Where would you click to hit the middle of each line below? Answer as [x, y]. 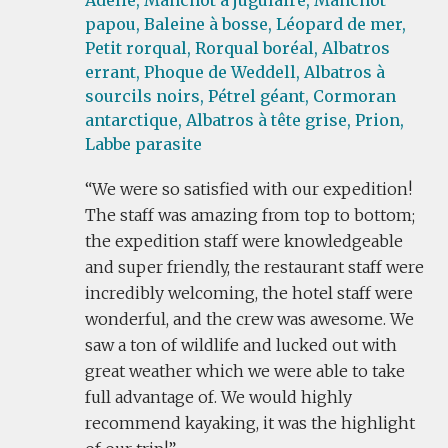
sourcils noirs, [144, 96]
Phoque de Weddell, [222, 72]
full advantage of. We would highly [218, 397]
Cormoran [354, 96]
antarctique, [133, 120]
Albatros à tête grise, [268, 120]
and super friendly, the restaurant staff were [254, 267]
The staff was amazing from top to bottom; [250, 215]
